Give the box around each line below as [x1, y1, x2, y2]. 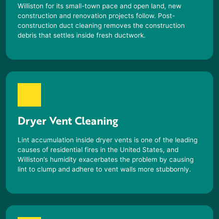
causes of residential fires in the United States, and [18, 145, 178, 153]
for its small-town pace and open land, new [44, 1, 181, 10]
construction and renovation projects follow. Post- [18, 11, 175, 20]
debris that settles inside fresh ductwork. [18, 31, 146, 39]
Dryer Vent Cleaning [18, 112, 118, 128]
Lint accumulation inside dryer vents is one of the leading [18, 135, 197, 144]
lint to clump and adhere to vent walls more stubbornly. [18, 165, 191, 173]
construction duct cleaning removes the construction [18, 21, 185, 29]
